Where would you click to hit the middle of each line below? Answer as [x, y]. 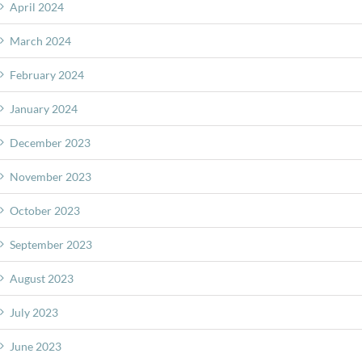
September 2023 [51, 244]
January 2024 [44, 108]
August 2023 [42, 278]
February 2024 [47, 74]
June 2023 [36, 346]
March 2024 [40, 40]
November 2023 [51, 176]
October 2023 [45, 210]
